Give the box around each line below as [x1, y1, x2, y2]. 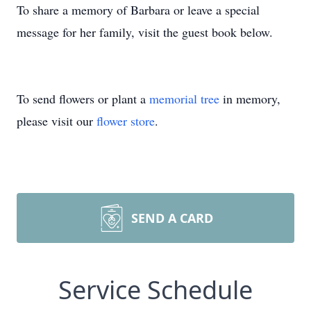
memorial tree [149, 90, 219, 107]
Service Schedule [58, 273, 253, 307]
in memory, [219, 90, 280, 107]
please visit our [17, 112, 96, 129]
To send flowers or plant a [17, 90, 149, 107]
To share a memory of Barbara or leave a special [17, 1, 260, 18]
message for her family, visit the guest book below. [17, 24, 273, 40]
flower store [96, 112, 155, 129]
